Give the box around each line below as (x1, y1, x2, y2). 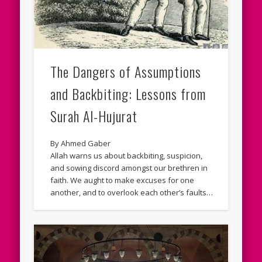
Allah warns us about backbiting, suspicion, (50, 150, 203, 161)
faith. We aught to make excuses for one (50, 174, 195, 185)
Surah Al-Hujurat (50, 105, 138, 126)
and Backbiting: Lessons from (50, 82, 206, 104)
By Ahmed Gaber (50, 137, 111, 149)
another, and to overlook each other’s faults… (50, 187, 213, 198)
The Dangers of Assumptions (50, 60, 202, 82)
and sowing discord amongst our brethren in (50, 162, 208, 173)
